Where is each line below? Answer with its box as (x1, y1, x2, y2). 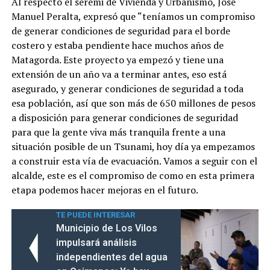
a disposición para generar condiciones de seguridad (11, 110, 238, 124)
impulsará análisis (55, 236, 137, 248)
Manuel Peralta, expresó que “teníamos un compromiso (11, 9, 255, 23)
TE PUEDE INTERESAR (55, 210, 135, 219)
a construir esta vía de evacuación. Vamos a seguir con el (11, 154, 257, 168)
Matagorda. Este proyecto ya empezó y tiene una (11, 52, 224, 66)
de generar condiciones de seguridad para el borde (11, 24, 230, 37)
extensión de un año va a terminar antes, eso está (11, 67, 227, 81)
